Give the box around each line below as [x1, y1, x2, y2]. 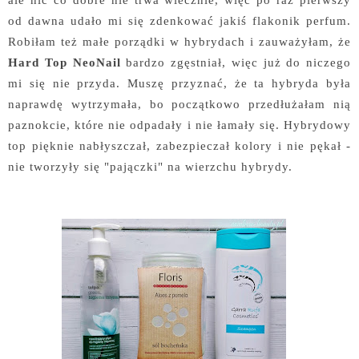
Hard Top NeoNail [8, 55, 121, 69]
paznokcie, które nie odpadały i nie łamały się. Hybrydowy [8, 118, 351, 131]
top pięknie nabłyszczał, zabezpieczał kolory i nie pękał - [8, 139, 351, 152]
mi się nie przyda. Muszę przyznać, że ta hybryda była [8, 76, 351, 90]
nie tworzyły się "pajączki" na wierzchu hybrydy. [8, 159, 292, 173]
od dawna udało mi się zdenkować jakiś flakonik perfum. [8, 14, 351, 27]
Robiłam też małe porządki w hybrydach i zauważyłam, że [8, 34, 351, 48]
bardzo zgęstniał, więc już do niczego [120, 55, 351, 69]
